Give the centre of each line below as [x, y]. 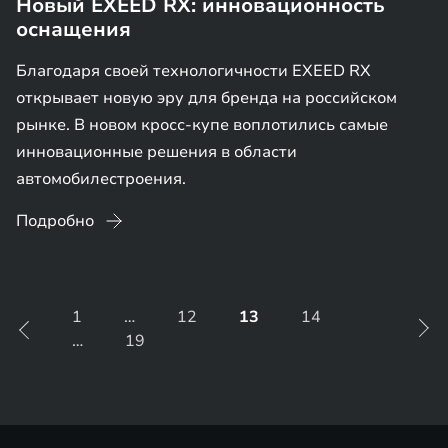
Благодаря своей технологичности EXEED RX [193, 71]
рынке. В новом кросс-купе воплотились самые [202, 125]
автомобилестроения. [101, 179]
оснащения [73, 29]
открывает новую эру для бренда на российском [206, 98]
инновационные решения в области [156, 152]
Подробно [55, 221]
